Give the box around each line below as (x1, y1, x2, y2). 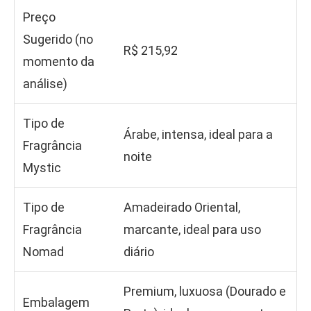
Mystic (23, 160, 61, 176)
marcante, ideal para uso (124, 222, 261, 237)
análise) (23, 76, 67, 92)
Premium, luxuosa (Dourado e (124, 284, 286, 299)
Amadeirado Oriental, (124, 200, 240, 215)
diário (124, 244, 154, 260)
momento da (23, 54, 94, 69)
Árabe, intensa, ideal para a (124, 127, 273, 142)
